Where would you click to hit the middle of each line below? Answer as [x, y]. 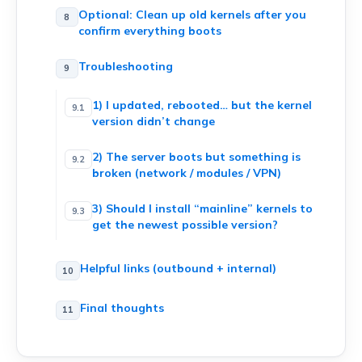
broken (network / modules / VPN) [186, 173]
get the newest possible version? [185, 224]
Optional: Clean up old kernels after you [192, 15]
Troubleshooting [125, 66]
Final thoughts [122, 307]
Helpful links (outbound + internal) [178, 269]
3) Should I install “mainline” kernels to [202, 208]
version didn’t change [153, 122]
